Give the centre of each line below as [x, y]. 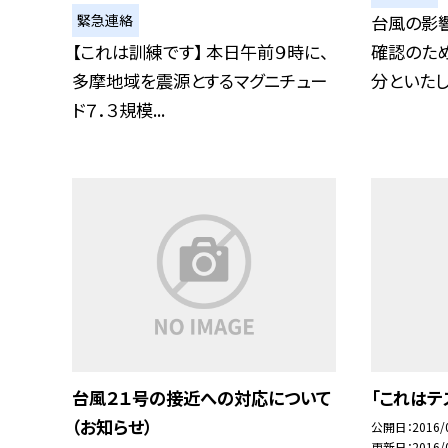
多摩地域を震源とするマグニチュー [199, 81]
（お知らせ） [112, 426]
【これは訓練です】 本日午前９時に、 [200, 52]
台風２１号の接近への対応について [201, 397]
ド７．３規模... [118, 110]
